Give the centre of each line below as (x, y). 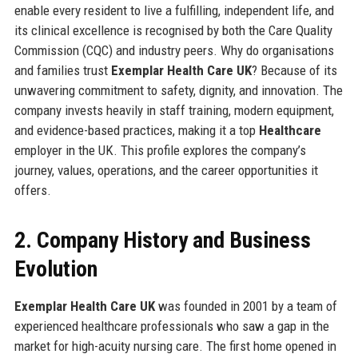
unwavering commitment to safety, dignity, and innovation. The (178, 90)
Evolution (56, 268)
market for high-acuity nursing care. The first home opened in (175, 346)
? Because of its (294, 70)
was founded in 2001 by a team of (246, 306)
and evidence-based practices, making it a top (136, 130)
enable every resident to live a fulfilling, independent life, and (174, 10)
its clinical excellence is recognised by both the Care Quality (173, 30)
